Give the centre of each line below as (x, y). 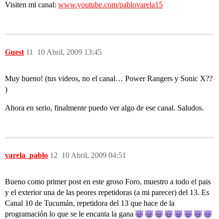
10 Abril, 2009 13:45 (69, 52)
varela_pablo (26, 155)
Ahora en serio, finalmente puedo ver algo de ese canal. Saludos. (104, 108)
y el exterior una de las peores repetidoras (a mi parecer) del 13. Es (107, 192)
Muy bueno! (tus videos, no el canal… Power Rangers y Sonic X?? (109, 78)
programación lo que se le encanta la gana (70, 214)
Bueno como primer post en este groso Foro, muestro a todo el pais (108, 182)
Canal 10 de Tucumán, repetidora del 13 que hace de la (90, 203)
